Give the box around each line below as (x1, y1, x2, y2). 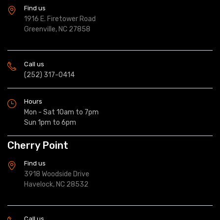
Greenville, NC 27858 (24, 25, 90, 34)
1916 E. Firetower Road (24, 15, 96, 24)
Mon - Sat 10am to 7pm (24, 108, 99, 117)
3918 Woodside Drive (24, 169, 89, 178)
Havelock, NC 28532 (24, 180, 88, 189)
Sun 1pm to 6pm (24, 118, 76, 127)
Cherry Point (7, 139, 68, 151)
